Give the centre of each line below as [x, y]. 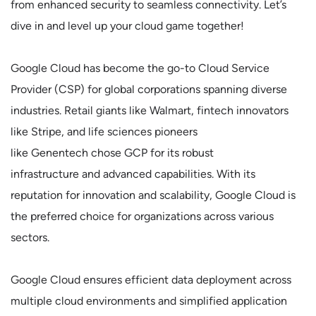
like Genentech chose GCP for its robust [112, 153]
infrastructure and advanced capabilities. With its [133, 174]
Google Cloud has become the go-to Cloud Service [140, 68]
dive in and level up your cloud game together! [127, 26]
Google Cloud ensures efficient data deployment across [151, 280]
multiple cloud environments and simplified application [149, 301]
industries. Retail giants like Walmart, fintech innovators [150, 110]
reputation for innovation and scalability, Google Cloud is [153, 195]
